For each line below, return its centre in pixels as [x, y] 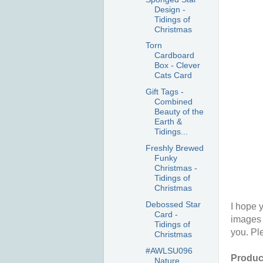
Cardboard [174, 55]
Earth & [168, 122]
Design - [170, 9]
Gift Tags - [164, 92]
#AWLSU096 [169, 250]
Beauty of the [179, 112]
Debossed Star [173, 204]
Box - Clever [177, 65]
